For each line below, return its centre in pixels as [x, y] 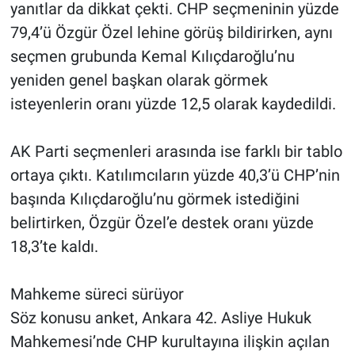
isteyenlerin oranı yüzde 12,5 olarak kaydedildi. [173, 104]
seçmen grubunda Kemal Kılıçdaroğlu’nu [152, 57]
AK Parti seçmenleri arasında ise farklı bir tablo [176, 152]
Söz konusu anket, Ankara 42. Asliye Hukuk [160, 318]
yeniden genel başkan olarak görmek [139, 80]
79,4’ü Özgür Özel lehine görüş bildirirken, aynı [171, 33]
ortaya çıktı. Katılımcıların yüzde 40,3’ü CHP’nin [175, 176]
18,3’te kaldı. [54, 247]
